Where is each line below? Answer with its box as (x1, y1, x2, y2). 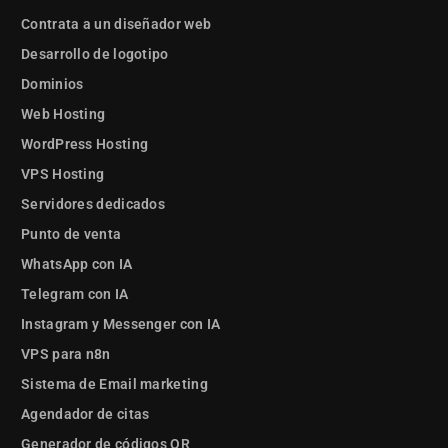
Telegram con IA (21, 286, 129, 303)
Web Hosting (21, 106, 106, 123)
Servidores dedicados (21, 196, 165, 213)
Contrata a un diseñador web (21, 16, 212, 33)
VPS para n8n (21, 346, 111, 363)
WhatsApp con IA (21, 256, 133, 273)
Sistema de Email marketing (21, 376, 208, 393)
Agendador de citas (21, 406, 150, 423)
